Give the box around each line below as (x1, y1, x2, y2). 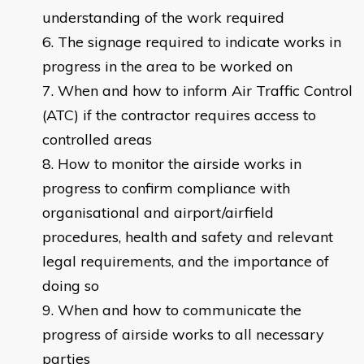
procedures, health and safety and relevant (42, 227, 333, 247)
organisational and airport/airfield (42, 203, 274, 223)
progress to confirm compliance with (42, 179, 290, 198)
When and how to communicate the (58, 301, 301, 320)
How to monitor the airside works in (58, 154, 301, 174)
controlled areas (42, 130, 152, 149)
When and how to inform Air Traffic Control (58, 81, 353, 101)
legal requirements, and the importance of (42, 252, 329, 271)
